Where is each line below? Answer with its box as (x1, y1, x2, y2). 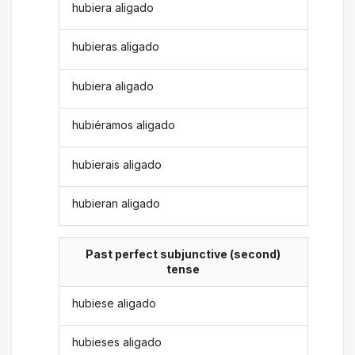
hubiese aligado (72, 296, 157, 310)
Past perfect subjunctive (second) (86, 247, 281, 261)
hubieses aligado (72, 335, 162, 349)
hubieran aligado (72, 196, 161, 210)
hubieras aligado (72, 40, 160, 54)
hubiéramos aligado (72, 118, 176, 132)
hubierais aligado (72, 157, 162, 171)
